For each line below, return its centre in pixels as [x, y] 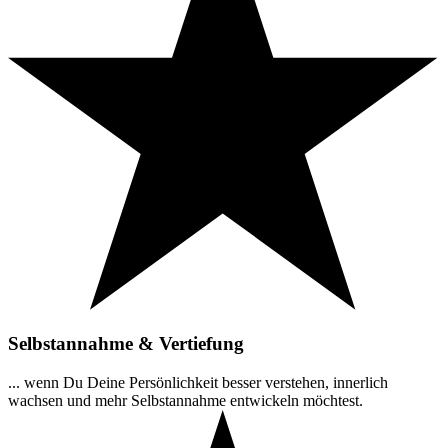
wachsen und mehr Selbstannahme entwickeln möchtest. [185, 400]
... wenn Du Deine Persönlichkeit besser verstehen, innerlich [198, 382]
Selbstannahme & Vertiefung [126, 343]
